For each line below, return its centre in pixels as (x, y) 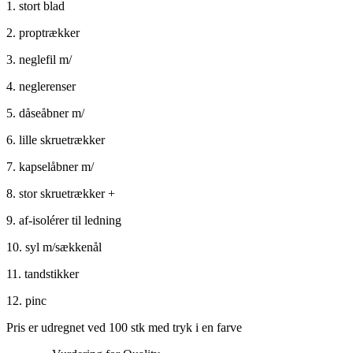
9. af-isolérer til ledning (64, 220)
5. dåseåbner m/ (45, 113)
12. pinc (26, 300)
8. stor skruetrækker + (61, 193)
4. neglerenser (41, 86)
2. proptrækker (43, 32)
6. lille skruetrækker (56, 139)
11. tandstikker (43, 273)
